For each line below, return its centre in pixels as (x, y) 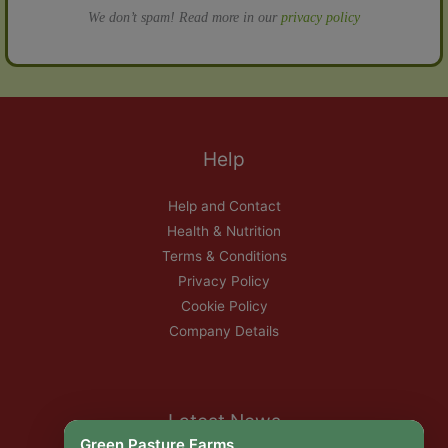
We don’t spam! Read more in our (184, 18)
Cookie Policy (224, 306)
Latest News (224, 421)
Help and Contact (224, 206)
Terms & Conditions (224, 256)
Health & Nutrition (224, 231)
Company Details (224, 331)
